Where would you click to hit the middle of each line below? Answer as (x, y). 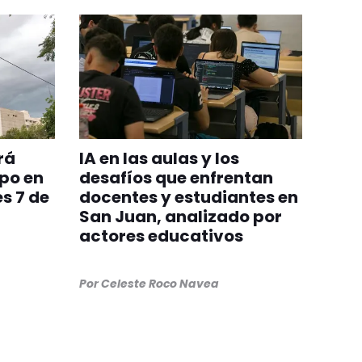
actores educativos (161, 236)
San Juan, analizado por (180, 217)
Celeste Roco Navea (160, 284)
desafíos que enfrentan (176, 178)
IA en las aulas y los (159, 159)
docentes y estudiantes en (188, 198)
